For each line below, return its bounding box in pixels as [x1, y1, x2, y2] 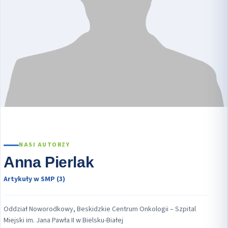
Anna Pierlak [4, 154, 94, 171]
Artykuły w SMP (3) [4, 174, 65, 185]
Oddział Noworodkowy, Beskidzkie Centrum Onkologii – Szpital [4, 204, 196, 215]
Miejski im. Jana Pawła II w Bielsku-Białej [4, 215, 123, 226]
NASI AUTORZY [19, 140, 70, 150]
